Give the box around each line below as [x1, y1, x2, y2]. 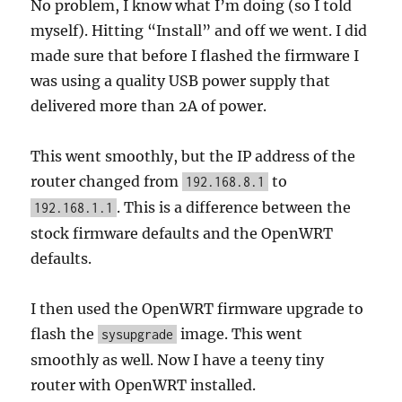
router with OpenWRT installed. [31, 375, 257, 394]
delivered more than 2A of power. [31, 96, 267, 115]
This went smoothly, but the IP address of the [31, 146, 356, 165]
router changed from [31, 171, 183, 190]
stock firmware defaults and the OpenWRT [31, 223, 334, 242]
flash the [31, 324, 99, 343]
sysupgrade [101, 326, 174, 342]
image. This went [177, 324, 303, 343]
